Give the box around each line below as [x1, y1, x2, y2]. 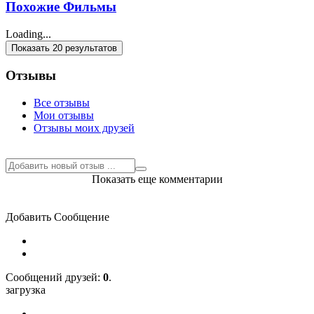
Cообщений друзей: [6, 271, 103, 283]
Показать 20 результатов [11, 42, 117, 53]
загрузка [6, 283, 46, 296]
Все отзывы [34, 96, 90, 109]
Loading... [6, 27, 51, 40]
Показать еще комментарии [91, 172, 223, 185]
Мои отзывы [34, 109, 94, 121]
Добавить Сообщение [6, 210, 109, 223]
